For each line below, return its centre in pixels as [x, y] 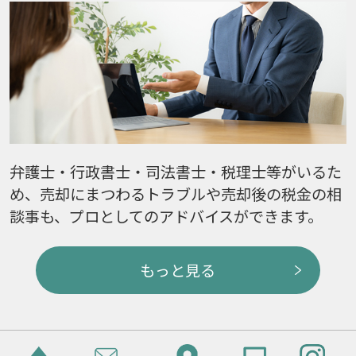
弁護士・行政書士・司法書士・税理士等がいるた [175, 172]
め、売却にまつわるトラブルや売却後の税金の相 [175, 194]
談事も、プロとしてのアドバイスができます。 [166, 217]
